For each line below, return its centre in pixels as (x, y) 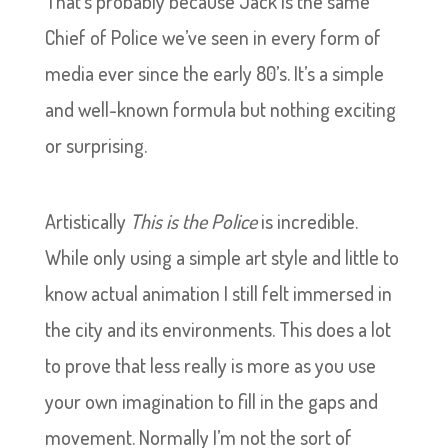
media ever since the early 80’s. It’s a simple (214, 73)
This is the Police (195, 221)
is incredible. (309, 221)
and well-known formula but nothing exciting (220, 109)
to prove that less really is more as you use (210, 365)
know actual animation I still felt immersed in (218, 293)
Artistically (87, 221)
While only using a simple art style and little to (221, 257)
